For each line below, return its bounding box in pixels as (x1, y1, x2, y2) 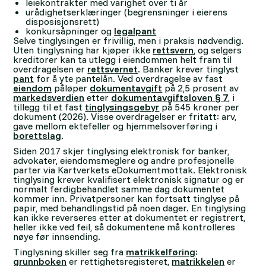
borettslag (13, 129, 62, 141)
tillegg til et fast (13, 101, 85, 113)
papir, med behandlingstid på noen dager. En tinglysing (13, 202, 246, 214)
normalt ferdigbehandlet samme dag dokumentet (13, 183, 225, 195)
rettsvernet (87, 63, 138, 75)
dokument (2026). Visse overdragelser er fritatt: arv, (13, 110, 237, 122)
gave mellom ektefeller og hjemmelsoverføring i (13, 120, 218, 132)
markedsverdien (13, 91, 85, 103)
